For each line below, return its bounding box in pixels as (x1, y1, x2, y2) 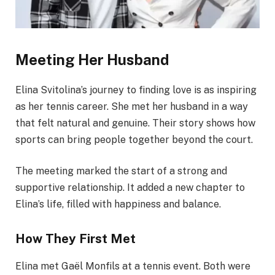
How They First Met (15, 231, 136, 247)
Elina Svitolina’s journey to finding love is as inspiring (15, 83, 257, 96)
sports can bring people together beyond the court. (15, 133, 253, 145)
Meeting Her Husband (15, 50, 169, 68)
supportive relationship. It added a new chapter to (15, 182, 245, 194)
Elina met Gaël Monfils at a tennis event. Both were (15, 260, 250, 272)
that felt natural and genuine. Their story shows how (15, 117, 255, 129)
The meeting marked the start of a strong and (15, 165, 227, 177)
